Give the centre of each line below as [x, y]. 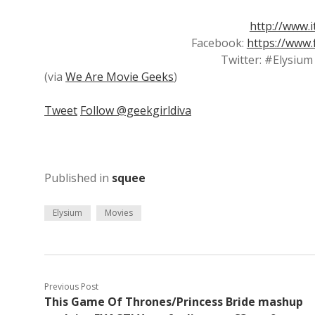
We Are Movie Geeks [120, 77]
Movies [119, 213]
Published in [78, 178]
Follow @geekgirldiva [136, 110]
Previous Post [71, 287]
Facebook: [219, 43]
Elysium [67, 213]
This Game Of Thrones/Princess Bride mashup [174, 302]
